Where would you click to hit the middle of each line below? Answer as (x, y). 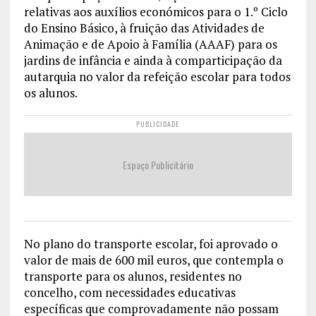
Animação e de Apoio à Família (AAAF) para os (150, 44)
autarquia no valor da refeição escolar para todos (157, 77)
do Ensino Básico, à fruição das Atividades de (144, 28)
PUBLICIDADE (158, 124)
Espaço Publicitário (158, 164)
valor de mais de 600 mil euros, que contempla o (153, 260)
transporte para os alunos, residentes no (133, 276)
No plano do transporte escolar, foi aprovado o (151, 244)
